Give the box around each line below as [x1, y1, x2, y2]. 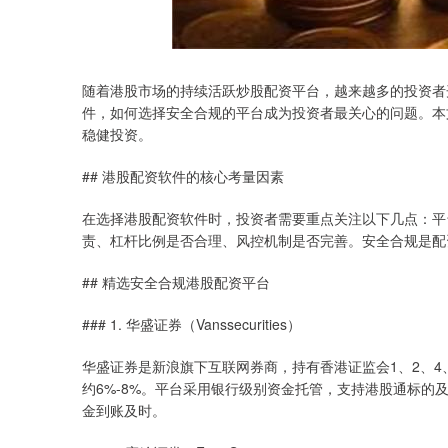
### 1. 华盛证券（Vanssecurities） [82, 314, 301, 334]
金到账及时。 [82, 400, 166, 420]
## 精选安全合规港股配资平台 [82, 272, 270, 292]
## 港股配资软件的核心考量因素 [82, 166, 284, 186]
